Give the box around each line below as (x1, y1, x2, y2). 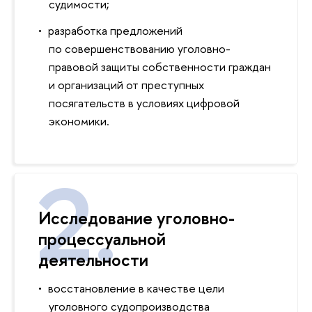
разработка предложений (47, 22, 182, 39)
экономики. (49, 113, 110, 130)
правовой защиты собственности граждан (49, 58, 272, 75)
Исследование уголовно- (38, 205, 235, 230)
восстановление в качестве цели (47, 280, 224, 297)
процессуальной (38, 226, 166, 251)
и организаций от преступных (49, 77, 205, 93)
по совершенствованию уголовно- (49, 40, 231, 57)
